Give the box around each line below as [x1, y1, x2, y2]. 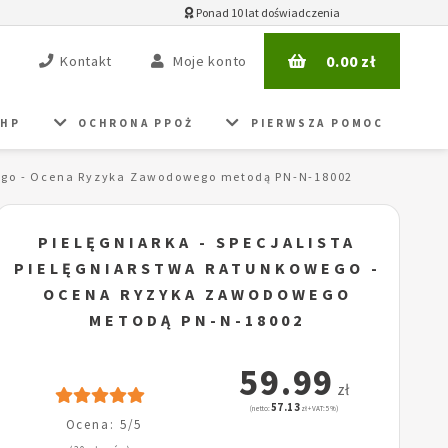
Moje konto [172, 52, 247, 71]
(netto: [249, 404, 271, 414]
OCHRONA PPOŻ [78, 115, 194, 130]
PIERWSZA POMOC [250, 115, 385, 130]
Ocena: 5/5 [65, 416, 142, 433]
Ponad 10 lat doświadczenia [194, 5, 340, 20]
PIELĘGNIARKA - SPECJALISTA [38, 232, 357, 253]
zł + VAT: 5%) [300, 404, 339, 414]
